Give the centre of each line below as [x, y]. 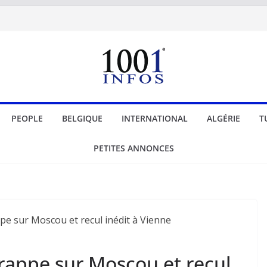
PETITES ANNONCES [133, 148]
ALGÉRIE [223, 118]
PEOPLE [27, 118]
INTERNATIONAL [154, 118]
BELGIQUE [82, 118]
